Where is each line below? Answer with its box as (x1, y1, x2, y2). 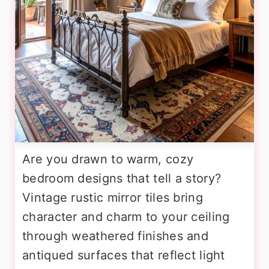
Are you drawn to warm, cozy (22, 151, 194, 166)
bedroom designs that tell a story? (22, 171, 222, 186)
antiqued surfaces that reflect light (22, 247, 225, 262)
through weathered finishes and (22, 228, 208, 243)
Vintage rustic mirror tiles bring (22, 190, 203, 205)
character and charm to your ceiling (22, 209, 230, 224)
